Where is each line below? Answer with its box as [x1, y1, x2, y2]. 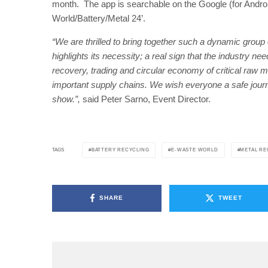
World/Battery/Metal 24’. [52, 13, 145, 23]
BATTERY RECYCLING [91, 147, 150, 153]
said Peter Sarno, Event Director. [80, 93, 211, 104]
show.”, [52, 93, 80, 104]
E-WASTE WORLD [171, 147, 218, 153]
